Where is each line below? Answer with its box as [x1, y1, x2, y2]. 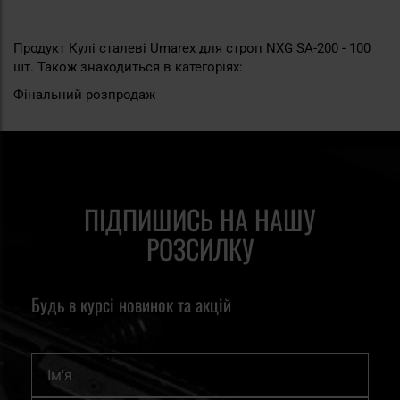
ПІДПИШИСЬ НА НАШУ [84, 199, 316, 239]
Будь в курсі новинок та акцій [31, 291, 231, 318]
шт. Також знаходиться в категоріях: [13, 58, 243, 75]
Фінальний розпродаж [13, 86, 155, 103]
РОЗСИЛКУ [146, 229, 254, 269]
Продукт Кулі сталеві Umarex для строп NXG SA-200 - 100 [13, 39, 371, 56]
